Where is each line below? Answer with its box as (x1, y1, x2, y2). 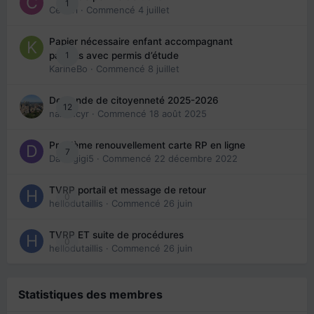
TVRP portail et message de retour (49, 184, 206, 196)
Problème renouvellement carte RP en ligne (49, 139, 245, 151)
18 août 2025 (149, 108, 207, 120)
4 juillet (138, 4, 170, 16)
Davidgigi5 (49, 153, 94, 165)
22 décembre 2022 (154, 153, 238, 165)
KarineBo (49, 63, 88, 75)
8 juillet (148, 63, 179, 75)
